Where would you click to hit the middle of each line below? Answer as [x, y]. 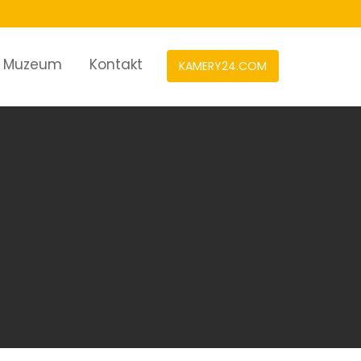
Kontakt [116, 64]
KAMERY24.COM [223, 66]
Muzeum [33, 64]
